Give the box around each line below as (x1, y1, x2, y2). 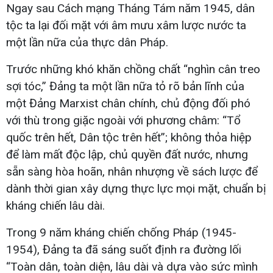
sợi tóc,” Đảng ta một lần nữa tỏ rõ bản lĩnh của (6, 79, 244, 93)
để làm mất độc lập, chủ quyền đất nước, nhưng (6, 147, 248, 161)
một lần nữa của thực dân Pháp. (6, 35, 168, 49)
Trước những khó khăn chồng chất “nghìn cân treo (6, 62, 260, 76)
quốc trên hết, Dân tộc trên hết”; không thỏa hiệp (6, 130, 252, 144)
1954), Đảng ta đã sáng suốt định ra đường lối (6, 242, 241, 257)
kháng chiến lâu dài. (6, 198, 105, 213)
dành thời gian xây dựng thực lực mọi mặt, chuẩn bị (6, 181, 266, 196)
